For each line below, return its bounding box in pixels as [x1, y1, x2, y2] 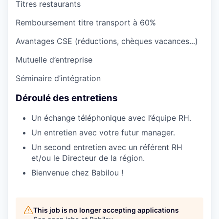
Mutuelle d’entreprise [16, 55, 92, 65]
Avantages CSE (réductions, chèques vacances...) [16, 36, 198, 46]
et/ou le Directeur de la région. [31, 153, 145, 163]
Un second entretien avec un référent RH [31, 142, 182, 153]
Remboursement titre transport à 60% [16, 18, 156, 28]
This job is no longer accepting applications [33, 206, 179, 215]
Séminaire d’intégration [16, 73, 101, 84]
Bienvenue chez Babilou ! [31, 168, 123, 178]
